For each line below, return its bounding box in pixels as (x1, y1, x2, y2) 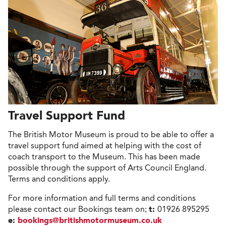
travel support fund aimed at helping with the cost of (8, 140, 201, 150)
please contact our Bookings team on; (8, 204, 149, 214)
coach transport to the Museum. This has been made (8, 151, 200, 161)
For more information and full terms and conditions (8, 193, 196, 203)
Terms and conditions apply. (8, 174, 110, 184)
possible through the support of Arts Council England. (8, 162, 206, 173)
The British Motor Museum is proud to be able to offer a (8, 129, 214, 139)
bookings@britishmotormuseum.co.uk (18, 215, 162, 225)
